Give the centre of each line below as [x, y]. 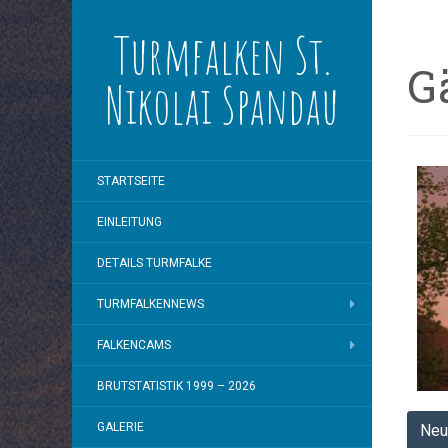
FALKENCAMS [134, 345]
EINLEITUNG [129, 222]
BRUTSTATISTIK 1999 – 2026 [176, 386]
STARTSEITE [131, 181]
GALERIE [120, 427]
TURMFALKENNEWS [150, 304]
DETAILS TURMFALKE [154, 263]
